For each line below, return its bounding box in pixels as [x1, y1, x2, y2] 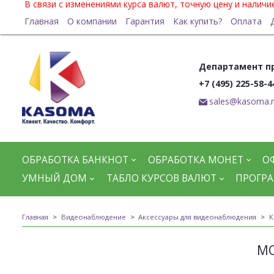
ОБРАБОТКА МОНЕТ [147, 153, 243, 166]
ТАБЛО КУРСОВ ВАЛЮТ [106, 172, 217, 185]
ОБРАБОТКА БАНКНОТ [22, 153, 128, 166]
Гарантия [125, 15, 165, 27]
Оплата [230, 15, 262, 27]
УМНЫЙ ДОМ [22, 172, 87, 185]
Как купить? [172, 15, 222, 27]
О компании [67, 15, 117, 27]
